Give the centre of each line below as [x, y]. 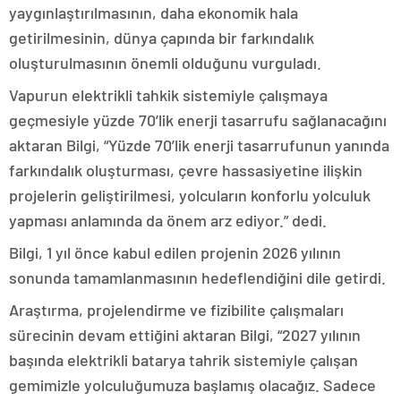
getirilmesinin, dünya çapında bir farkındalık [162, 38]
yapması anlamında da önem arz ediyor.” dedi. [168, 221]
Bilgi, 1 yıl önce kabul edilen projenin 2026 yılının [175, 253]
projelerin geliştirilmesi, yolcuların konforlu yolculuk [190, 196]
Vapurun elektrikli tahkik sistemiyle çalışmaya [168, 95]
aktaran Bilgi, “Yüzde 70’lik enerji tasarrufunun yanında [199, 145]
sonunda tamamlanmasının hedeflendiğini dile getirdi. [197, 278]
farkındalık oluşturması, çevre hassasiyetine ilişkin [186, 171]
